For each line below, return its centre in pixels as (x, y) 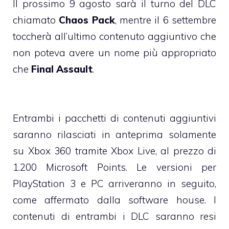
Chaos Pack (87, 20)
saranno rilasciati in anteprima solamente (114, 134)
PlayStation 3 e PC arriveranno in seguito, (114, 183)
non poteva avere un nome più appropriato (114, 52)
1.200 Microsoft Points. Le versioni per (114, 167)
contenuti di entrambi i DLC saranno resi (114, 216)
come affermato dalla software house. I (114, 200)
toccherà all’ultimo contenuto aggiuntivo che (114, 36)
